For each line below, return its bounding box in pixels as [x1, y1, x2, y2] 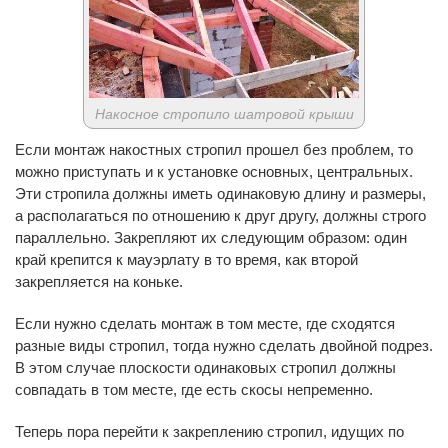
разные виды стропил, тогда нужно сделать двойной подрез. [15, 337, 433, 355]
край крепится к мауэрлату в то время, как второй [15, 251, 358, 269]
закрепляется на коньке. [15, 273, 183, 291]
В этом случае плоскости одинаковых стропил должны [15, 359, 396, 377]
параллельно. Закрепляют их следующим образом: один [15, 229, 407, 247]
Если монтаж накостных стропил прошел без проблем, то [15, 141, 413, 159]
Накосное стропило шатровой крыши [94, 106, 354, 123]
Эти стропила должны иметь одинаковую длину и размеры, [15, 185, 426, 203]
